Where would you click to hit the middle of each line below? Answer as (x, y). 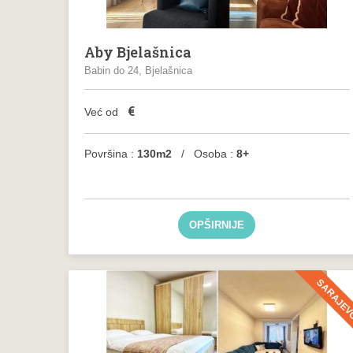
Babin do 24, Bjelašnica (138, 71)
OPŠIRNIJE (217, 225)
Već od (103, 112)
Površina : (109, 154)
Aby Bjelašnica (138, 52)
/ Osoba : (204, 154)
